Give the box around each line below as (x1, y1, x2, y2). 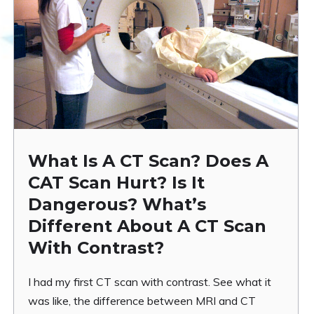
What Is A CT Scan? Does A (28, 151, 269, 172)
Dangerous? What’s (28, 194, 207, 215)
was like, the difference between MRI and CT (28, 294, 257, 308)
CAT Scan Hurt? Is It (28, 172, 205, 193)
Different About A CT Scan (28, 216, 267, 237)
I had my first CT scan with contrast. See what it (28, 275, 272, 289)
